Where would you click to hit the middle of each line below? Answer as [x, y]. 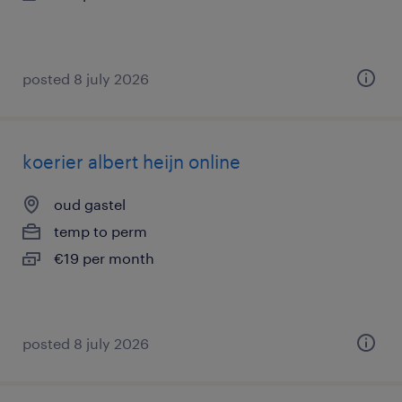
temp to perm [100, 231]
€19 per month [104, 258]
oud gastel [90, 204]
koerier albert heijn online [131, 162]
